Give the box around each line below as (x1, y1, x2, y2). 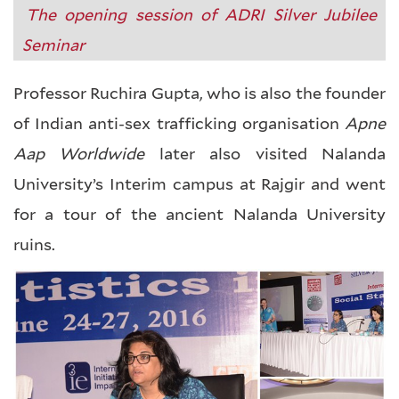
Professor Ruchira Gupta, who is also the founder (13, 84, 386, 103)
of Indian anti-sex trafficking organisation (13, 114, 345, 134)
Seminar (22, 36, 85, 55)
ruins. (13, 235, 55, 255)
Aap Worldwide (13, 144, 145, 164)
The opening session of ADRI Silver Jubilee (26, 5, 377, 25)
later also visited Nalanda (144, 144, 387, 164)
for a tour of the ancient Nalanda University (13, 205, 386, 224)
